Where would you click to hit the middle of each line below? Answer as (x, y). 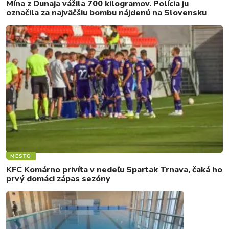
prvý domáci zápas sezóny (58, 179)
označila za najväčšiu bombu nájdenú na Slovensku (106, 13)
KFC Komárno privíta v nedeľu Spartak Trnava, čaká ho (114, 169)
